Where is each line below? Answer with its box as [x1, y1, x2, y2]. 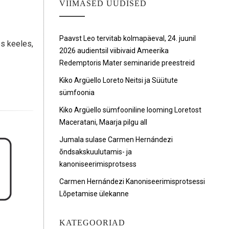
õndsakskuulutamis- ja [59, 148, 132, 156]
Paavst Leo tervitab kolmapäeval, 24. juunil [59, 34, 196, 42]
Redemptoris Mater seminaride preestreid [59, 59, 195, 67]
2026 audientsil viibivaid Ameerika [59, 47, 169, 55]
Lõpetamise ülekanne [59, 190, 129, 198]
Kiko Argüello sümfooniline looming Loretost [59, 106, 201, 114]
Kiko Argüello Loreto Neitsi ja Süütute [59, 76, 178, 84]
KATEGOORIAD [59, 218, 125, 227]
